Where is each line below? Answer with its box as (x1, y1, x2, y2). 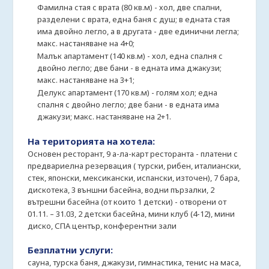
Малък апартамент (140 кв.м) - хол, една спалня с (37, 50, 223, 62)
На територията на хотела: (28, 135, 156, 148)
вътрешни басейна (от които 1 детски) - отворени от (28, 196, 227, 208)
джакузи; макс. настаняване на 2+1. (37, 111, 172, 122)
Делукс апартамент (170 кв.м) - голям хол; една (37, 87, 218, 98)
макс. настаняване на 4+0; (37, 38, 135, 49)
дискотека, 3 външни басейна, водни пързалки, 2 (28, 184, 215, 196)
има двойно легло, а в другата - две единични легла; (37, 26, 240, 37)
